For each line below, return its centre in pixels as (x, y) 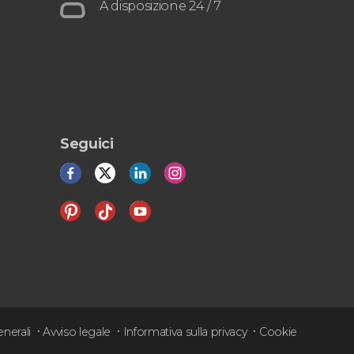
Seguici (87, 144)
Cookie (278, 331)
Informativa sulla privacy (185, 331)
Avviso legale (77, 331)
